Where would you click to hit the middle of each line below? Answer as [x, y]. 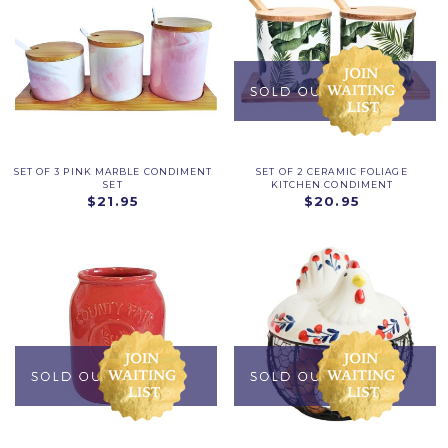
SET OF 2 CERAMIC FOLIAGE [332, 171]
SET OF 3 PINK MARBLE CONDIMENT [113, 171]
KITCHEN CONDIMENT [332, 184]
